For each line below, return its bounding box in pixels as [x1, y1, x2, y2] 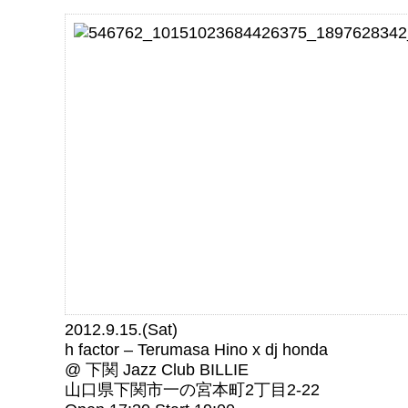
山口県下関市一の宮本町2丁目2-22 [65, 381, 320, 399]
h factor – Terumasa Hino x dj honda [65, 341, 328, 359]
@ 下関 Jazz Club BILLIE [65, 361, 249, 379]
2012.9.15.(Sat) [65, 321, 178, 339]
